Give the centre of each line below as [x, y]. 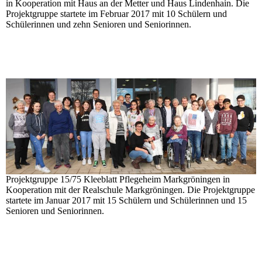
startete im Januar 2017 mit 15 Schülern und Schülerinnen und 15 [126, 200]
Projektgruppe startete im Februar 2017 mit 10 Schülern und [116, 13]
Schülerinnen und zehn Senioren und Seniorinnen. [99, 24]
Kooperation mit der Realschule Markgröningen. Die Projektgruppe [130, 189]
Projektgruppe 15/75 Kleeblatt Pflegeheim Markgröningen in [118, 179]
